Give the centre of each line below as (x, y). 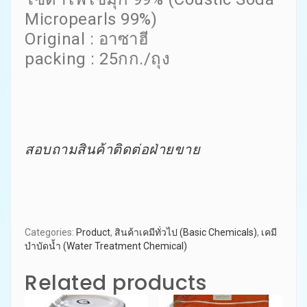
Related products (115, 283)
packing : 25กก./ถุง (97, 59)
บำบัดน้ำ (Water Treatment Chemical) (106, 246)
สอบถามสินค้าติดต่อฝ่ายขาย (112, 149)
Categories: (50, 232)
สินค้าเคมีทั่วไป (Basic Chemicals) (186, 232)
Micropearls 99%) (91, 19)
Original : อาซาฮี (87, 39)
